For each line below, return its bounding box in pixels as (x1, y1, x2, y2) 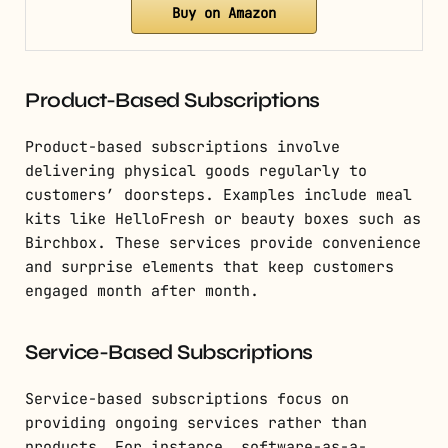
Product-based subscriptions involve (25, 137, 340, 158)
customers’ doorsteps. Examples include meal (25, 185, 412, 206)
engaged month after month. (25, 281, 259, 302)
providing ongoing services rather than (25, 413, 367, 434)
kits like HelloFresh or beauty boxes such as (25, 209, 421, 230)
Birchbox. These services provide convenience (25, 233, 421, 254)
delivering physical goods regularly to (25, 161, 367, 182)
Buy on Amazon (172, 4, 276, 23)
